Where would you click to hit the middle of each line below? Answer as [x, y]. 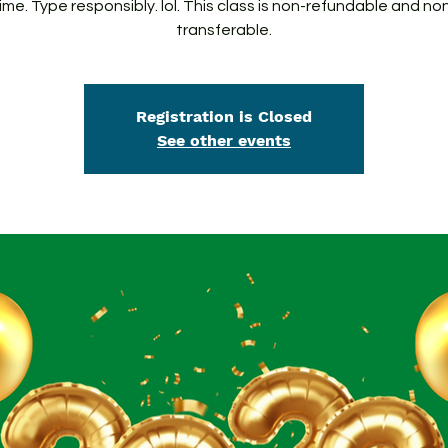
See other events [224, 140]
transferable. [224, 30]
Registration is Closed [224, 116]
